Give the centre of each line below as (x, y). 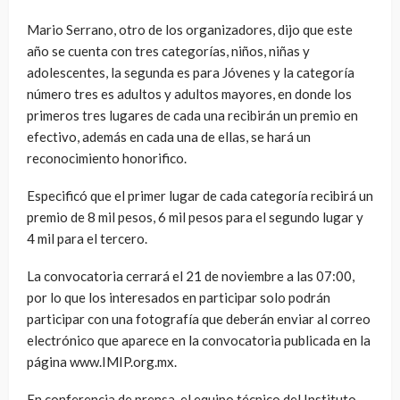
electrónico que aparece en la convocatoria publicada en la (199, 341)
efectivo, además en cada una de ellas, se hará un (169, 137)
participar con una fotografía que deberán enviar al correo (199, 319)
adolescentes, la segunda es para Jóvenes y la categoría (191, 73)
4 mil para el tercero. (88, 239)
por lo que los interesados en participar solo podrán (179, 298)
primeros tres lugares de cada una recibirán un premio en (192, 116)
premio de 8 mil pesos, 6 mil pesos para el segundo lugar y (195, 217)
